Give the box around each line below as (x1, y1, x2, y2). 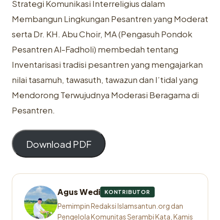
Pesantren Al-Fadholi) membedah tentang (12, 44, 178, 55)
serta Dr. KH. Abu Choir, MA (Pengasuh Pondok (12, 29, 192, 39)
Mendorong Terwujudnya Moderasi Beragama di (12, 90, 199, 100)
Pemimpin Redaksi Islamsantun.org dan (57, 201, 183, 211)
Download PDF (26, 137, 92, 150)
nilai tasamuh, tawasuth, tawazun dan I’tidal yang (12, 75, 198, 85)
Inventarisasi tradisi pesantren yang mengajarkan (12, 59, 203, 70)
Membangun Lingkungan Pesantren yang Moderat (12, 14, 208, 24)
